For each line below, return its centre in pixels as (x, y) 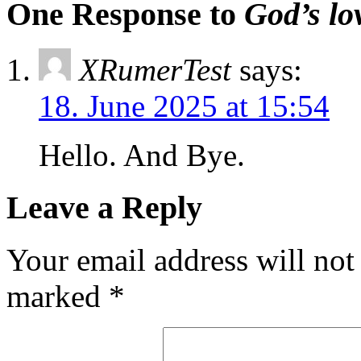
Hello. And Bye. (142, 156)
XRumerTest (155, 70)
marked (58, 296)
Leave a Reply (104, 207)
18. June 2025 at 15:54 (184, 106)
